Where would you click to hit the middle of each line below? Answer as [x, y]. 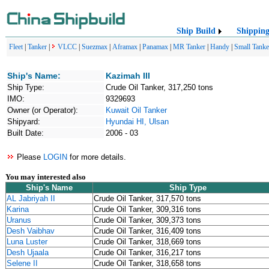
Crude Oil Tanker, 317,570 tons [147, 198]
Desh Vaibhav [31, 231]
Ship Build [196, 31]
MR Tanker [189, 47]
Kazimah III [128, 76]
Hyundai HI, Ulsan [137, 122]
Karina [18, 209]
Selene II [22, 263]
